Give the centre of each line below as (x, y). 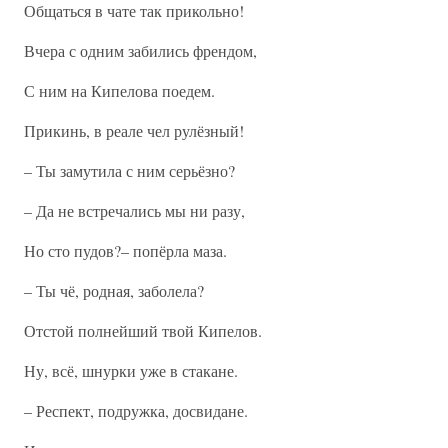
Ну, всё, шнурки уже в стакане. (131, 370)
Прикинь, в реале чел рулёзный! (134, 130)
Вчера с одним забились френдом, (140, 50)
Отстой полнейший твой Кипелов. (143, 330)
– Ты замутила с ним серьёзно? (129, 170)
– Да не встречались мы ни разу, (134, 210)
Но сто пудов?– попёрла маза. (125, 250)
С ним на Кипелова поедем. (119, 90)
